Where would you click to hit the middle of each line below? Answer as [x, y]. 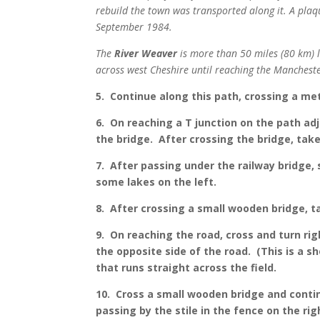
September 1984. [134, 27]
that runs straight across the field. [186, 268]
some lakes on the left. [156, 182]
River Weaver [146, 54]
